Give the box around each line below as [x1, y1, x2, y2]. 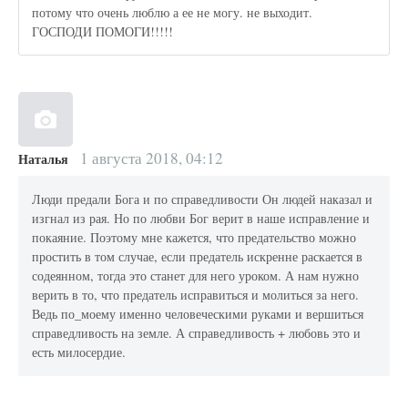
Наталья [18, 148, 68, 168]
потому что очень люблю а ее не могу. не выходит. [32, 4, 313, 22]
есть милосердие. [32, 343, 127, 362]
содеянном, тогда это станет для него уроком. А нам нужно [32, 267, 360, 285]
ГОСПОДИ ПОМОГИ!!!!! [32, 23, 174, 41]
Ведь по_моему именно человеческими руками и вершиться [32, 305, 364, 323]
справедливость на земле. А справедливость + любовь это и [32, 324, 362, 342]
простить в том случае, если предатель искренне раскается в [32, 248, 363, 266]
